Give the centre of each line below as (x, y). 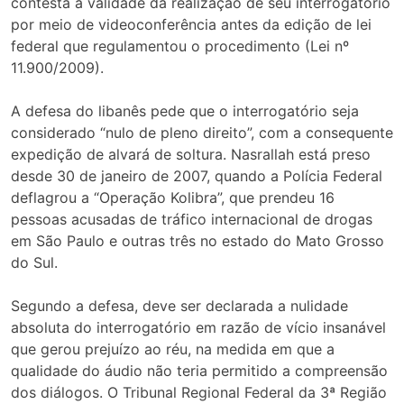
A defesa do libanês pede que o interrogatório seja (185, 111)
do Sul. (34, 263)
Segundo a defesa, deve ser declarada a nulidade (179, 306)
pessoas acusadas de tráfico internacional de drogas (192, 220)
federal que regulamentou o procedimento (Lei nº (180, 46)
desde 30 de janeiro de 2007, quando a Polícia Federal (197, 176)
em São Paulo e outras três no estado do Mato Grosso (197, 241)
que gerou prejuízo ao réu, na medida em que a (173, 349)
